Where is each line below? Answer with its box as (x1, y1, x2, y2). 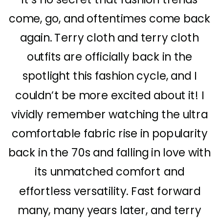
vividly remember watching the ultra (11, 107, 208, 123)
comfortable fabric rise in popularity (11, 126, 208, 142)
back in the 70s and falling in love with (8, 145, 211, 161)
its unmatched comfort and (35, 164, 184, 180)
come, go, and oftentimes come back (8, 11, 211, 27)
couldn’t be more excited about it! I (15, 88, 204, 104)
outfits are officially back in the (26, 49, 193, 65)
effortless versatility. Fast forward (19, 183, 200, 199)
